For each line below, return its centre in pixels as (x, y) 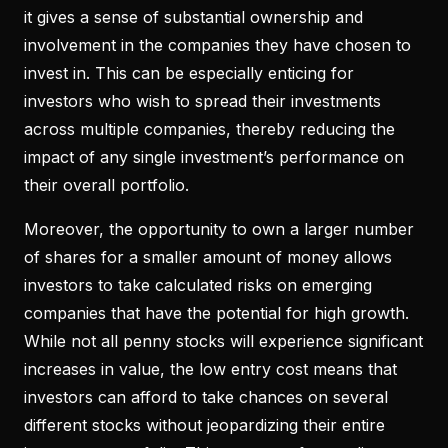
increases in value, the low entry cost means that (210, 368)
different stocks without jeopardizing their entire (204, 424)
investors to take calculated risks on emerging (198, 284)
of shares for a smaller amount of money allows (208, 256)
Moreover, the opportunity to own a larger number (219, 228)
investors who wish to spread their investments (202, 100)
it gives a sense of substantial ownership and (193, 16)
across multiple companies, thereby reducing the (209, 128)
